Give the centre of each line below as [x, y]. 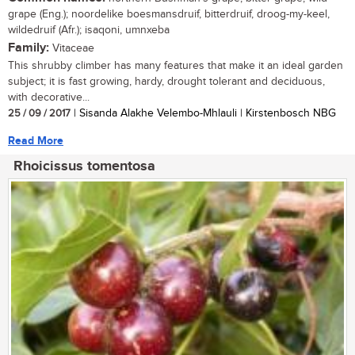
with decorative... [49, 98]
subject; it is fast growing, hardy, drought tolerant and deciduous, [166, 82]
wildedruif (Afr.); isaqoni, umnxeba [89, 31]
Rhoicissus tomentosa [84, 167]
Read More [36, 141]
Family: [29, 48]
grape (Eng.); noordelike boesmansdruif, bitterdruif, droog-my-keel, [169, 15]
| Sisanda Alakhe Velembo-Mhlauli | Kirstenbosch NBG [203, 114]
